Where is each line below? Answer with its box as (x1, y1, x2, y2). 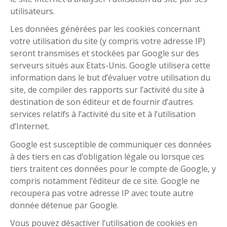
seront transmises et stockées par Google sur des (10, 48, 199, 59)
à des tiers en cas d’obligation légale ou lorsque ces (10, 150, 204, 162)
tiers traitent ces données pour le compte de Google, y (10, 163, 216, 174)
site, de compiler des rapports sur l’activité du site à (10, 84, 204, 96)
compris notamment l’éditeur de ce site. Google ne (10, 175, 200, 186)
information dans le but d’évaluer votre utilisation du (10, 72, 210, 84)
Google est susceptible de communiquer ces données (10, 138, 211, 150)
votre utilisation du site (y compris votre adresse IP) (10, 35, 205, 47)
